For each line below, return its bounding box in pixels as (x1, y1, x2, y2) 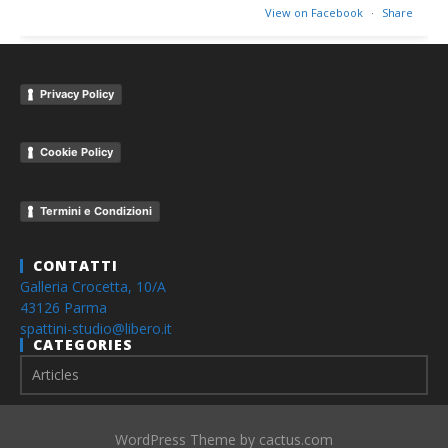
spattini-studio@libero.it (20, 319, 172, 339)
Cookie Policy (40, 145, 113, 160)
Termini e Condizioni (40, 204, 152, 219)
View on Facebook (265, 4, 366, 20)
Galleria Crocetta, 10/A (20, 277, 166, 297)
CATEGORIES (33, 335, 133, 355)
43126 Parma (20, 298, 107, 318)
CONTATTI (33, 256, 118, 276)
